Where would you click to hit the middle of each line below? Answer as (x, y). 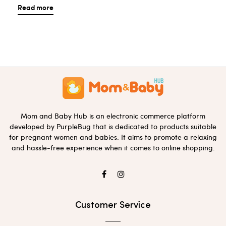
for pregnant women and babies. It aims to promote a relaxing (113, 137)
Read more (36, 8)
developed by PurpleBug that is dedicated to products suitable (113, 126)
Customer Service (113, 205)
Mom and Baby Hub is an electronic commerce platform (113, 116)
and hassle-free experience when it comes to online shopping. (113, 147)
